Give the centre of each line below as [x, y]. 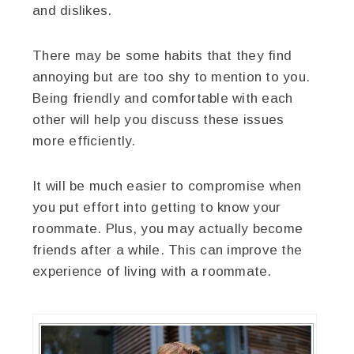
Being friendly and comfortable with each [163, 99]
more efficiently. [84, 141]
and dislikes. [72, 11]
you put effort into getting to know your [157, 208]
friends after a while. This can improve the [168, 250]
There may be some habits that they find [162, 56]
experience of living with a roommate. [152, 272]
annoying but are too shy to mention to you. [171, 77]
